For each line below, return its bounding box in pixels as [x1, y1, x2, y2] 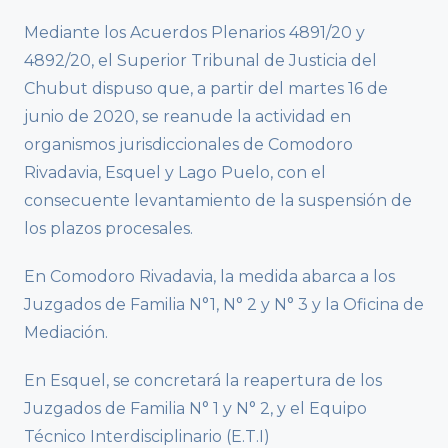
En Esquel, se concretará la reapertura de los [24, 371, 382, 391]
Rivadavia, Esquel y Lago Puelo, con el [24, 163, 326, 183]
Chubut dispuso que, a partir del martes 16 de [24, 79, 388, 99]
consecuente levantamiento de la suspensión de [24, 191, 412, 211]
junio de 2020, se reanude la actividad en [24, 107, 351, 127]
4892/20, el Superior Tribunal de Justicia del [24, 51, 377, 71]
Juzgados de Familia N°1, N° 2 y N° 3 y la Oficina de [24, 295, 424, 315]
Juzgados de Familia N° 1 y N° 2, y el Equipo [24, 399, 367, 419]
